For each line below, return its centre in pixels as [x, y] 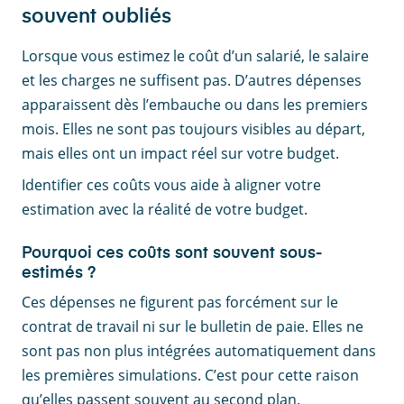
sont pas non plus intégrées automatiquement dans [199, 351]
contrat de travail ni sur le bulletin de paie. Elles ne [193, 327]
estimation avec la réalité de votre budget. [165, 210]
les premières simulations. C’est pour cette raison [190, 376]
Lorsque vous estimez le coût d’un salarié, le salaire [195, 56]
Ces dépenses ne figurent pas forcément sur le [180, 303]
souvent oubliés [96, 18]
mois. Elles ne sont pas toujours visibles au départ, [193, 129]
